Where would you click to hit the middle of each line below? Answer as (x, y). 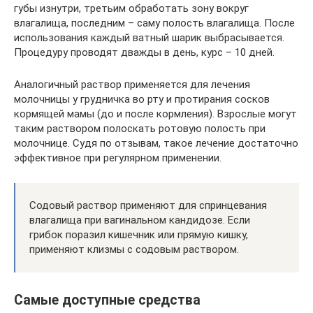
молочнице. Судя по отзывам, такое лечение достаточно (156, 143)
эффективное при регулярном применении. (118, 158)
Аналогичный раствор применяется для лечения (132, 84)
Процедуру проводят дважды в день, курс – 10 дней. (144, 52)
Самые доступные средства (107, 300)
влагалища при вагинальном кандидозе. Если (140, 220)
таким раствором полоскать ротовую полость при (140, 128)
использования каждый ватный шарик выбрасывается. (149, 37)
